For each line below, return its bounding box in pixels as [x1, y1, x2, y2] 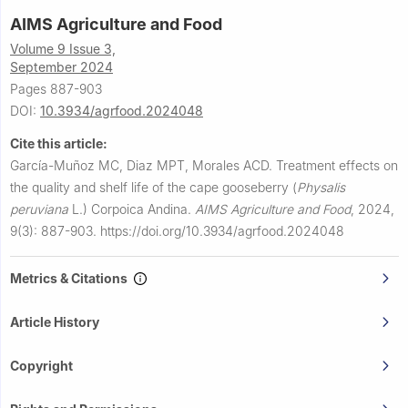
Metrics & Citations [10, 270, 133, 287]
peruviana [10, 201, 68, 218]
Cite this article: [10, 136, 107, 152]
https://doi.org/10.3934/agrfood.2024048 [100, 223, 344, 240]
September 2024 [10, 59, 113, 76]
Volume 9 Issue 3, [10, 41, 116, 57]
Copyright [10, 358, 73, 374]
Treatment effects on [276, 158, 398, 174]
